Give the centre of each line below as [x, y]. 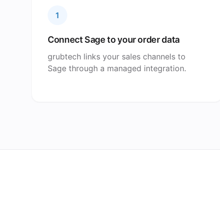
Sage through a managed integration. [117, 68]
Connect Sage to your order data [114, 40]
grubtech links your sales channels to [117, 56]
